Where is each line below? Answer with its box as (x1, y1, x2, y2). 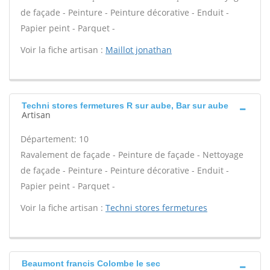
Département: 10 (20, 133, 89, 145)
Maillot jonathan (105, 44, 172, 55)
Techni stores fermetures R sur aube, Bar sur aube (22, 101, 228, 110)
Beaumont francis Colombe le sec (22, 259, 160, 268)
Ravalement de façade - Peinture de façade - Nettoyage (20, 149, 243, 160)
